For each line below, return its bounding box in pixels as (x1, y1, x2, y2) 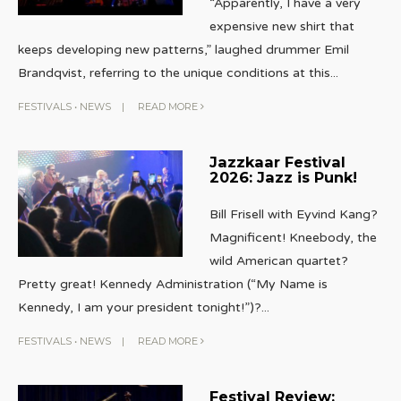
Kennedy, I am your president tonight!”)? (18, 299, 261, 315)
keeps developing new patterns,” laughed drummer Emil (18, 41, 349, 57)
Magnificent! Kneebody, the (209, 229, 377, 245)
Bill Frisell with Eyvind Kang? (209, 206, 378, 222)
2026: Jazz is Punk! (209, 167, 357, 186)
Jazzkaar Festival (209, 152, 346, 171)
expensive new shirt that (209, 18, 354, 34)
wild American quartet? (209, 252, 348, 269)
